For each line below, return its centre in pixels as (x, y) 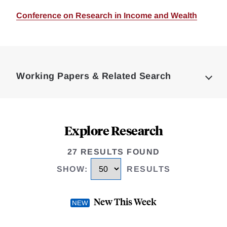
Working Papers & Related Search (94, 76)
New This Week (125, 202)
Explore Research (113, 130)
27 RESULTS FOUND (113, 152)
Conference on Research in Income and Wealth (107, 15)
